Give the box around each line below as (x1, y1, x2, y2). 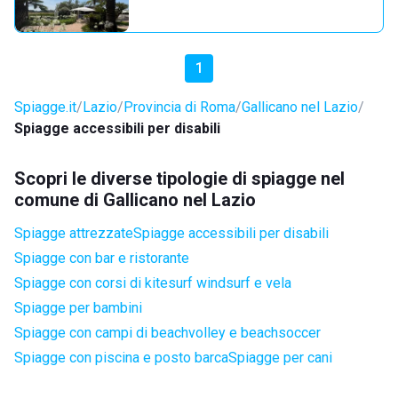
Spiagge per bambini (14, 299, 142, 316)
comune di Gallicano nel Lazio (14, 189, 256, 211)
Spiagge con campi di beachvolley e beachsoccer (14, 324, 321, 341)
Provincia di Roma (123, 99, 235, 115)
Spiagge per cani (228, 349, 332, 366)
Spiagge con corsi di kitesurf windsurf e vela (14, 275, 291, 291)
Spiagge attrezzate (14, 225, 133, 242)
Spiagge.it (14, 99, 76, 115)
